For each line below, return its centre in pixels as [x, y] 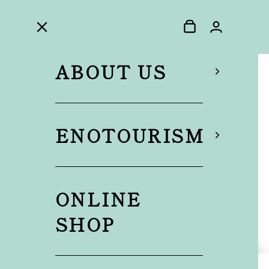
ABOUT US [111, 71]
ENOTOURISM [130, 135]
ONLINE [98, 199]
